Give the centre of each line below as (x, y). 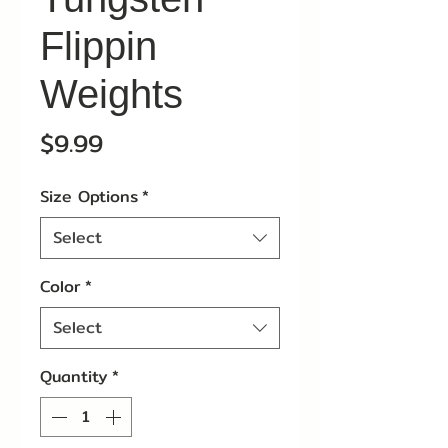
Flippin (98, 46)
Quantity (74, 377)
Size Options (89, 197)
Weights (111, 94)
